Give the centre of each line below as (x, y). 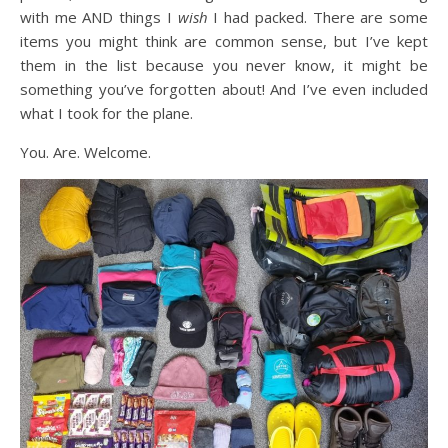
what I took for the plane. (106, 113)
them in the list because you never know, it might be (224, 65)
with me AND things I (99, 17)
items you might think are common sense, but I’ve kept (224, 41)
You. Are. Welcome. (85, 152)
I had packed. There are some (318, 17)
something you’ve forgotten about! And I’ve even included (224, 89)
